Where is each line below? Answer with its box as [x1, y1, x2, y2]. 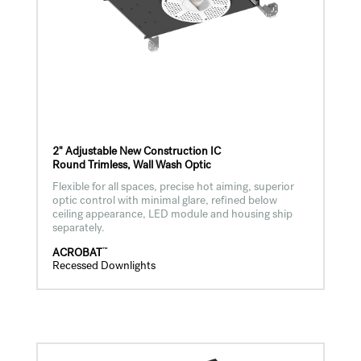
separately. [52, 222, 105, 234]
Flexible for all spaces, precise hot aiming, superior [52, 181, 294, 193]
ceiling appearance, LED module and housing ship [52, 209, 293, 221]
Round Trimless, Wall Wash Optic [52, 160, 211, 172]
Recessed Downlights [52, 261, 156, 273]
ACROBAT [52, 247, 102, 259]
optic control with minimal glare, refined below [52, 195, 277, 207]
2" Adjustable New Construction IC [52, 146, 221, 158]
